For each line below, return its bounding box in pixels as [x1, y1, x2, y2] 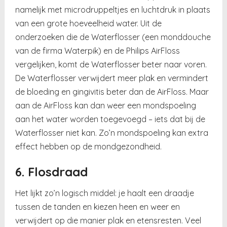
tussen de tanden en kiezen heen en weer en [15, 201, 180, 212]
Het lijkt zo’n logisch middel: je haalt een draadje [15, 187, 195, 198]
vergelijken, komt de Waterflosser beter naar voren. [15, 59, 207, 69]
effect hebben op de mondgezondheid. [15, 141, 162, 152]
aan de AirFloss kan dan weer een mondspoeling [15, 100, 197, 110]
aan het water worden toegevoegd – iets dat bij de [15, 113, 206, 124]
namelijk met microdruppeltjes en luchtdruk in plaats [15, 4, 211, 15]
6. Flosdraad [15, 164, 88, 179]
